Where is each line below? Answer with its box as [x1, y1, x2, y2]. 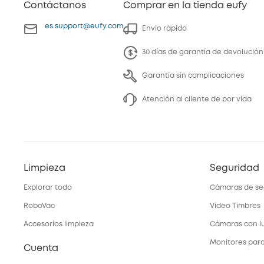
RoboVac [24, 203, 55, 209]
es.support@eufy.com [45, 23, 123, 29]
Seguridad [210, 164, 259, 173]
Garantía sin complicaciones [142, 72, 244, 79]
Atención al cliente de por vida [142, 96, 252, 103]
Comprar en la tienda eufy [123, 1, 247, 10]
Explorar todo [24, 184, 72, 191]
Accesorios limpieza [24, 221, 94, 227]
